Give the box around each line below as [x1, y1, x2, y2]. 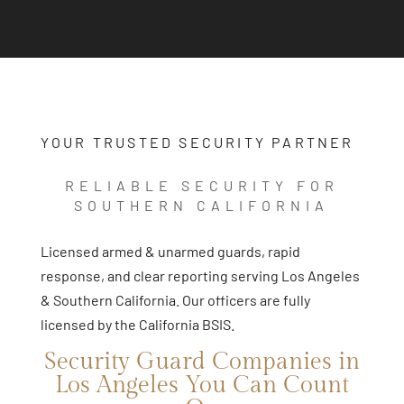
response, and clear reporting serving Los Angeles [40, 266, 360, 284]
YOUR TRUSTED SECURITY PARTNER [40, 133, 354, 151]
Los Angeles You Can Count [54, 371, 349, 399]
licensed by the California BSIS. [40, 315, 234, 333]
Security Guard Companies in [43, 347, 360, 375]
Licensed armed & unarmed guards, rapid [40, 242, 300, 260]
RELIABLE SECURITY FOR [64, 176, 339, 194]
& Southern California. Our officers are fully [40, 290, 310, 308]
